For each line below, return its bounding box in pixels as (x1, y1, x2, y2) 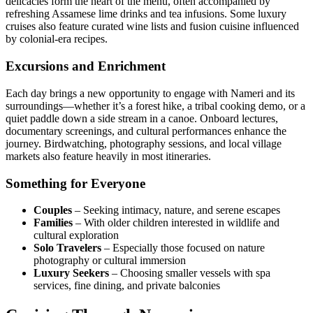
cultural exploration (34, 229, 119, 242)
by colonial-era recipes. (6, 33, 108, 45)
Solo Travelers (34, 242, 101, 254)
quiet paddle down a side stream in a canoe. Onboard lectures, (6, 112, 278, 124)
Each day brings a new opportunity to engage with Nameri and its (6, 87, 295, 99)
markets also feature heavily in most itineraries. (6, 150, 211, 162)
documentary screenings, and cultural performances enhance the (6, 124, 286, 137)
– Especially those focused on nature (101, 242, 265, 254)
